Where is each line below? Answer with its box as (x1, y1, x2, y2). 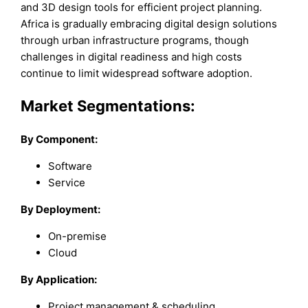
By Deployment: (21, 202, 101, 216)
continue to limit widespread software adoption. (21, 67, 253, 80)
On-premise (48, 229, 107, 243)
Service (48, 175, 86, 189)
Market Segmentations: (21, 97, 196, 115)
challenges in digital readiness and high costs (21, 50, 243, 63)
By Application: (21, 272, 98, 286)
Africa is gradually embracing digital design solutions (21, 17, 278, 30)
